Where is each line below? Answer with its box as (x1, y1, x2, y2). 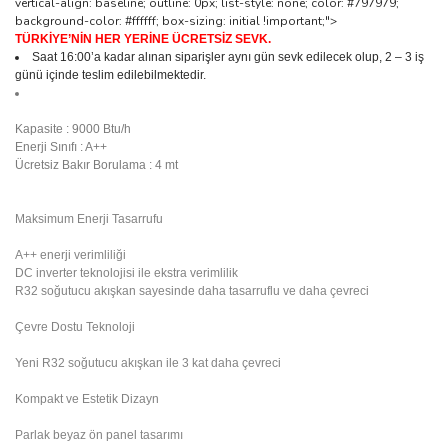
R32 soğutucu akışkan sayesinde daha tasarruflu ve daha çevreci (15, 284, 369, 298)
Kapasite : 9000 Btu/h (15, 122, 131, 136)
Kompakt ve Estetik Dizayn (15, 392, 159, 406)
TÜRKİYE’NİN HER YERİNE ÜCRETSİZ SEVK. (15, 32, 271, 46)
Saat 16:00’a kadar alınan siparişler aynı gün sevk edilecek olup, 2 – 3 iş (32, 50, 424, 64)
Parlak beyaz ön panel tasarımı (15, 428, 183, 442)
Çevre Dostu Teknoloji (15, 320, 135, 334)
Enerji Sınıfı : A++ (15, 140, 107, 154)
